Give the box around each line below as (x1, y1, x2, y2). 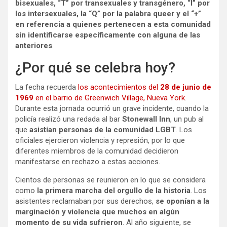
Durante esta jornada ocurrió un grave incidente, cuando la (15, 104, 209, 113)
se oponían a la (156, 197, 209, 206)
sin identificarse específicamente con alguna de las (15, 30, 200, 40)
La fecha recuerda (15, 83, 78, 92)
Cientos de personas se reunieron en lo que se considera (15, 175, 206, 185)
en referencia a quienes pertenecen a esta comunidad (15, 20, 211, 29)
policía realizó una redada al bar (15, 115, 122, 124)
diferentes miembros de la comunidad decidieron (15, 146, 178, 156)
